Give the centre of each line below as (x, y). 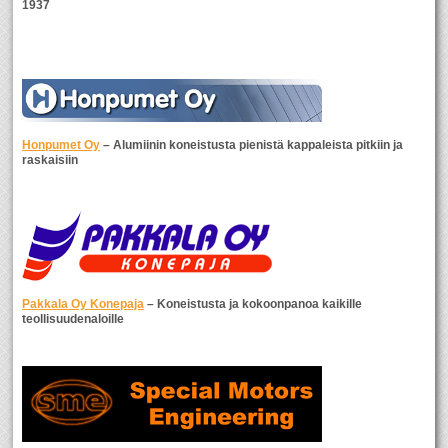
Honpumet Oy (61, 145)
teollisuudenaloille (73, 319)
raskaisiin (50, 160)
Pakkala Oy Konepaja (83, 304)
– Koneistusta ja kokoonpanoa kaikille (253, 304)
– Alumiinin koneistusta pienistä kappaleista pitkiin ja (252, 145)
